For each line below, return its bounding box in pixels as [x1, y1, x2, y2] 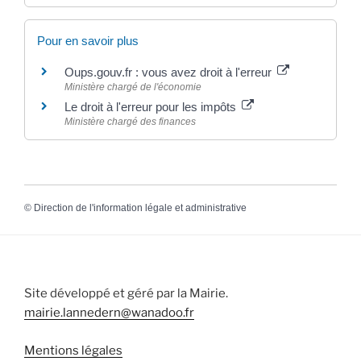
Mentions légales [24, 342, 122, 358]
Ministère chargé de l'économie [64, 81, 201, 93]
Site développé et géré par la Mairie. [24, 286, 228, 301]
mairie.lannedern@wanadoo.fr [24, 305, 194, 321]
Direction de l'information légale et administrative [34, 202, 247, 214]
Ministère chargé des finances [64, 115, 196, 127]
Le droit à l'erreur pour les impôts [64, 99, 239, 114]
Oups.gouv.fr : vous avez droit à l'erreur [64, 64, 275, 79]
